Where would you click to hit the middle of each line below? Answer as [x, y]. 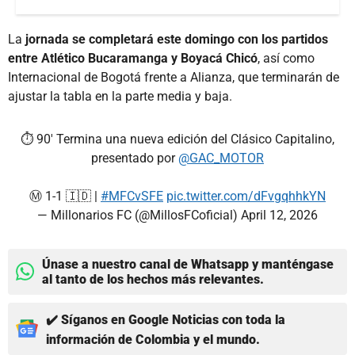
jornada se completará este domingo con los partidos [177, 39]
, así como [286, 58]
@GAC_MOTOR [221, 158]
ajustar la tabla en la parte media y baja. [120, 96]
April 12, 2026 [279, 215]
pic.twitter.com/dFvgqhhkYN [246, 196]
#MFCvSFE [132, 196]
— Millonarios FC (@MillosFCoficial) [139, 215]
